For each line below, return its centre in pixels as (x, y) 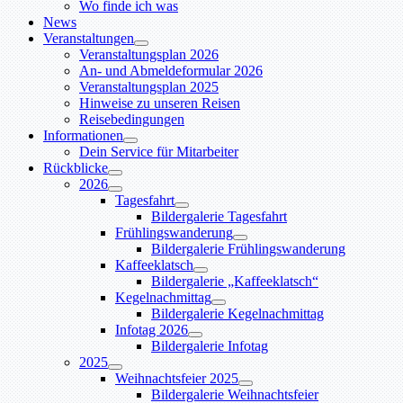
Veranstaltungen (89, 38)
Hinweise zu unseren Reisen (160, 103)
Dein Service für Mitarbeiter (159, 151)
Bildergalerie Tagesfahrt (219, 216)
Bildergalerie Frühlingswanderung (248, 248)
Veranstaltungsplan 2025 (149, 86)
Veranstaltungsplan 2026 (149, 54)
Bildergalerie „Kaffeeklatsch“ (235, 281)
